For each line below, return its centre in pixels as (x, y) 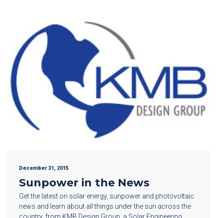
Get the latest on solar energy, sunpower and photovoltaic (107, 196)
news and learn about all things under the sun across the (105, 207)
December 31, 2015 (44, 168)
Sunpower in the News (84, 183)
